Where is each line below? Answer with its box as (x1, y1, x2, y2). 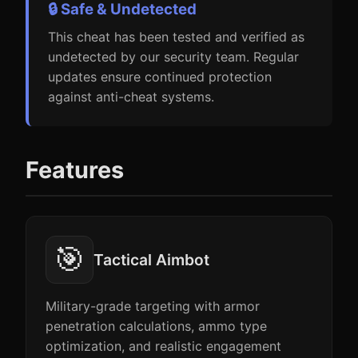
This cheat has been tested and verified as (48, 29, 304, 45)
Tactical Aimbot (93, 250, 209, 269)
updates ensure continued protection (48, 69, 272, 85)
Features (26, 156, 124, 184)
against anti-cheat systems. (48, 89, 214, 105)
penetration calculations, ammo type (46, 318, 267, 334)
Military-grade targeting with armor (46, 298, 260, 314)
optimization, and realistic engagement (46, 338, 281, 354)
